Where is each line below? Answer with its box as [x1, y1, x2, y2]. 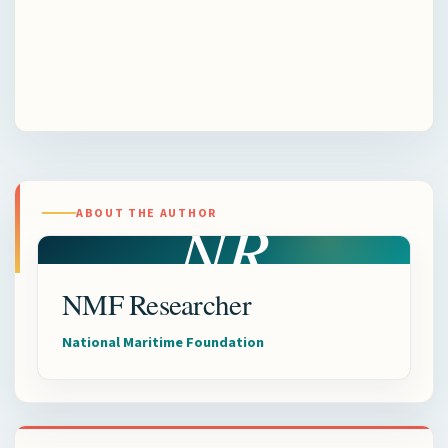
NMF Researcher [62, 283, 251, 323]
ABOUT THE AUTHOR [76, 204, 217, 220]
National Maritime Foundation [62, 331, 264, 353]
